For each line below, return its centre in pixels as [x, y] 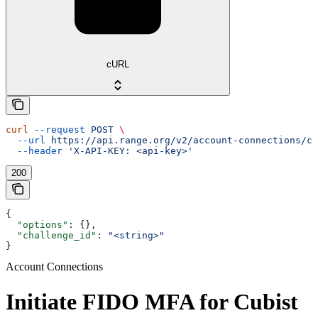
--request [57, 130]
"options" [37, 225]
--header [34, 151]
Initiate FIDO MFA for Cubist [152, 301]
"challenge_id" [51, 236]
